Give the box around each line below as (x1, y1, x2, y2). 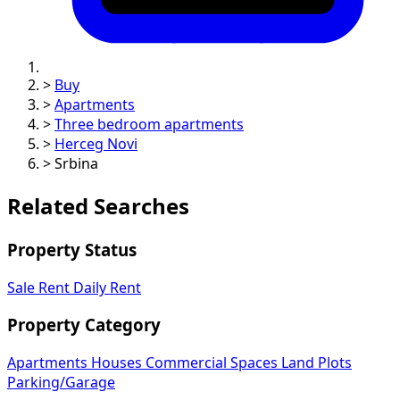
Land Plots (281, 354, 352, 370)
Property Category (7, 317, 161, 334)
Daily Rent (73, 279, 141, 295)
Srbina (54, 155, 98, 171)
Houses (91, 354, 146, 370)
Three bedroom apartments (54, 116, 244, 131)
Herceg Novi (54, 136, 137, 151)
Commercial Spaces (146, 354, 281, 370)
